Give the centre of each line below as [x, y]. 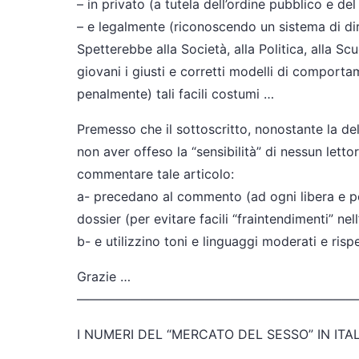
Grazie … [104, 276]
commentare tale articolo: [155, 174]
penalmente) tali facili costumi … [175, 94]
